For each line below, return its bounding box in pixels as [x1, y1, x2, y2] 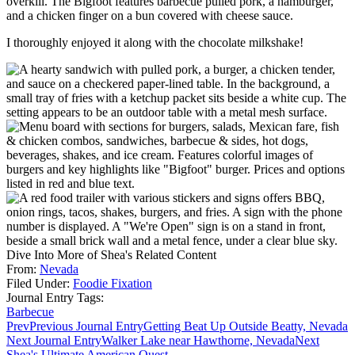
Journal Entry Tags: [6, 291, 104, 305]
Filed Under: [6, 277, 73, 291]
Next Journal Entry [6, 334, 101, 348]
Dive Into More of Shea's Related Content [6, 248, 216, 262]
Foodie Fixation [73, 277, 152, 291]
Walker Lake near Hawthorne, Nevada [101, 334, 295, 348]
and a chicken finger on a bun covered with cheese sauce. [6, 9, 293, 23]
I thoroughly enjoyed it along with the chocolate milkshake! [6, 36, 303, 50]
